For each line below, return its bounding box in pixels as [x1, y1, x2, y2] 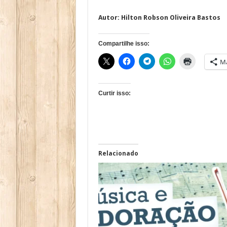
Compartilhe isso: [98, 40, 149, 48]
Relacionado [98, 150, 138, 158]
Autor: [98, 14, 120, 22]
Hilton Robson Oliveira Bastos [121, 14, 220, 22]
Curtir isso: [98, 90, 131, 97]
